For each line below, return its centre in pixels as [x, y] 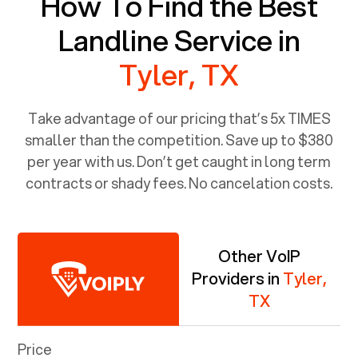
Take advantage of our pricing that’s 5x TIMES [179, 118]
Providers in [238, 278]
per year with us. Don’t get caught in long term [179, 161]
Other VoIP [260, 256]
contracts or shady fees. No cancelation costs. [179, 183]
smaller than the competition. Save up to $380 [179, 139]
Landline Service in [179, 40]
